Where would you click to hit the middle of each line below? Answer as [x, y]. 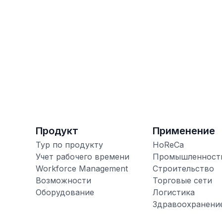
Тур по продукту [69, 144]
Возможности [63, 180]
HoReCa [168, 144]
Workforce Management [82, 168]
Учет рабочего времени [83, 156]
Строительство [184, 168]
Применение [184, 131]
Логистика [174, 192]
